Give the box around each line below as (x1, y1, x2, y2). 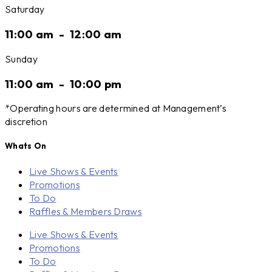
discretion (5, 115, 47, 128)
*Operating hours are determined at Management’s (5, 102, 227, 115)
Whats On (5, 141, 47, 151)
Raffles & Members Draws (29, 205, 142, 217)
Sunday (5, 52, 38, 65)
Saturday (5, 3, 45, 16)
